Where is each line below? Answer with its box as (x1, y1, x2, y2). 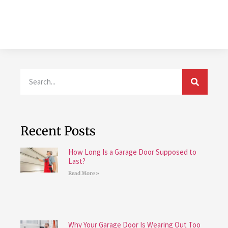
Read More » (68, 169, 99, 177)
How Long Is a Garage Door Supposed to (68, 147, 196, 157)
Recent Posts (20, 123, 96, 139)
